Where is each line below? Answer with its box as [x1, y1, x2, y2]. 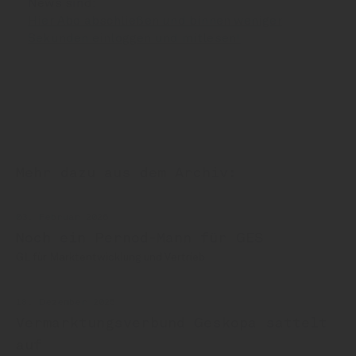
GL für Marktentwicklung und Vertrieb [16, 252, 205, 263]
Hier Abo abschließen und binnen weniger [28, 14, 282, 27]
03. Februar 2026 [16, 213, 108, 222]
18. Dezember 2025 [16, 298, 115, 308]
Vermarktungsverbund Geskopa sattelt [16, 316, 327, 331]
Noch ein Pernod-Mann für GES [16, 231, 263, 246]
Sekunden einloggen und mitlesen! [28, 32, 241, 44]
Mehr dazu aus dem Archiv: [16, 166, 237, 180]
